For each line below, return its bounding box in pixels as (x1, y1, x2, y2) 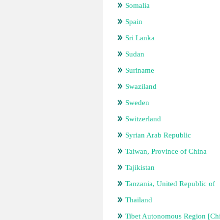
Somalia (125, 1, 150, 9)
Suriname (125, 66, 154, 74)
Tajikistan (125, 164, 155, 171)
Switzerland (125, 115, 161, 123)
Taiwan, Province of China (125, 147, 207, 155)
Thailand (125, 196, 152, 204)
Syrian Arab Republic (125, 131, 191, 139)
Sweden (125, 99, 149, 107)
